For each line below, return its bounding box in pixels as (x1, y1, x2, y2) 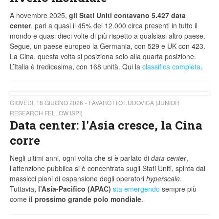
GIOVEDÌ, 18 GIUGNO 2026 (10, 98, 83, 107)
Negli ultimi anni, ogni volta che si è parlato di (10, 153, 151, 163)
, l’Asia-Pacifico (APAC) (34, 184, 111, 194)
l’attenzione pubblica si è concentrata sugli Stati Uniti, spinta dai (10, 163, 205, 174)
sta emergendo (113, 184, 160, 194)
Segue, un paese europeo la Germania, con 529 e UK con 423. (10, 41, 205, 51)
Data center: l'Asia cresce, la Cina (10, 117, 202, 133)
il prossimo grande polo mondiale (27, 194, 141, 204)
